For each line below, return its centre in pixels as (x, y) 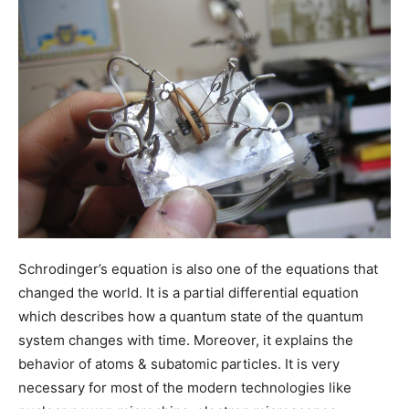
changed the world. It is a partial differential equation (189, 293)
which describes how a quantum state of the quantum (191, 316)
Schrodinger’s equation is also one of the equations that (198, 269)
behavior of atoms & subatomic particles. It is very (179, 364)
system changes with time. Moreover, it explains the (186, 340)
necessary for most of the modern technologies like (185, 388)
